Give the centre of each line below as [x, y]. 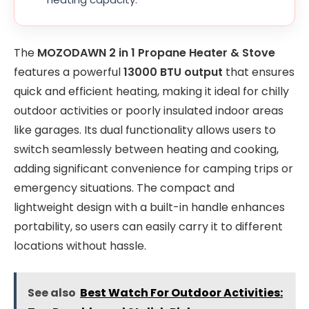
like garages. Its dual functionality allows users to [145, 130]
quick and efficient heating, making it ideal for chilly [151, 91]
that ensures [259, 72]
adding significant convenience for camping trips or [153, 168]
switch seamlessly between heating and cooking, [146, 149]
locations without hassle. [80, 246]
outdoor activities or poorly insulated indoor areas [149, 110]
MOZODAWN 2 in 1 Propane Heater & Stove [156, 52]
